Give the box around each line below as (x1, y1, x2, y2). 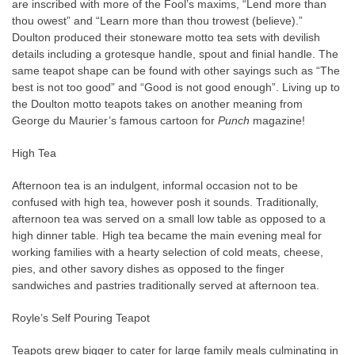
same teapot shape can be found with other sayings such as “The (12, 64, 340, 77)
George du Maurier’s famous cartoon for (12, 114, 218, 127)
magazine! (250, 114, 308, 127)
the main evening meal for (188, 229, 322, 242)
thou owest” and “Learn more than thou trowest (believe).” (12, 14, 303, 27)
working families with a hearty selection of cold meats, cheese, (12, 246, 323, 258)
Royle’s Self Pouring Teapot (12, 311, 150, 324)
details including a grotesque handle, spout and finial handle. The (12, 48, 338, 60)
